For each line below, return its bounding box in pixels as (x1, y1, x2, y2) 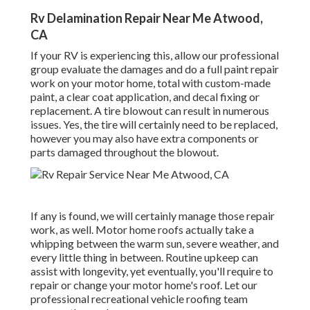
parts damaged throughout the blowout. (30, 145, 219, 159)
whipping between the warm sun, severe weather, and (30, 237, 279, 250)
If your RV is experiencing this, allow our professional (30, 48, 279, 62)
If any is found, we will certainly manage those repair (30, 209, 275, 223)
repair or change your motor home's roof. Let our (30, 278, 257, 292)
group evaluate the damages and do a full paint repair (30, 62, 279, 76)
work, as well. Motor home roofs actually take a (30, 223, 254, 237)
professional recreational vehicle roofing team (30, 292, 248, 306)
